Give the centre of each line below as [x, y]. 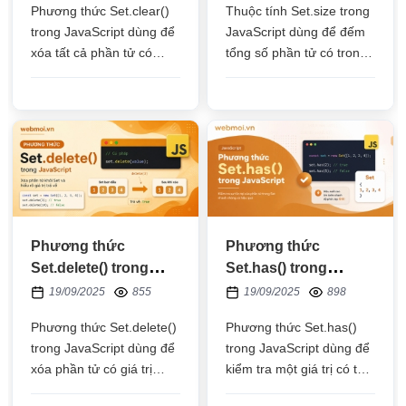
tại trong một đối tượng [292, 390]
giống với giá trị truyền [95, 390]
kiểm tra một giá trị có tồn [299, 369]
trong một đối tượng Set [100, 73]
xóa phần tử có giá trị [92, 369]
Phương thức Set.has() [292, 328]
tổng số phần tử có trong [297, 52]
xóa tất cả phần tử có [92, 52]
